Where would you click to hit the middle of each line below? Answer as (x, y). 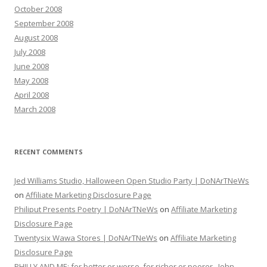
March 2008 (35, 109)
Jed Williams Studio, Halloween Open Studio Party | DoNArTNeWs (132, 181)
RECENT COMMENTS (49, 152)
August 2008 (36, 38)
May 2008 (31, 81)
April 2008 (32, 95)
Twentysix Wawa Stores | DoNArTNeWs (86, 238)
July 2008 (30, 52)
